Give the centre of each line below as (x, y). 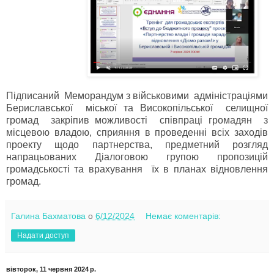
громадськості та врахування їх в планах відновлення (137, 169)
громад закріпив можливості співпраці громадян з (137, 120)
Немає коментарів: (183, 216)
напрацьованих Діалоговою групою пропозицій (137, 157)
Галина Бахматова (48, 216)
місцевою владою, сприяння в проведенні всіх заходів (137, 132)
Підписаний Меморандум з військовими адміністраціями (137, 95)
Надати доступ (43, 235)
